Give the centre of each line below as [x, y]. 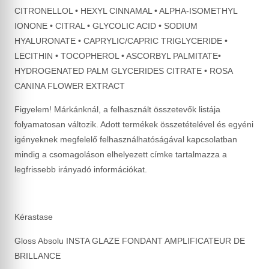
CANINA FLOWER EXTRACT [70, 86]
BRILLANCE [38, 255]
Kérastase [34, 217]
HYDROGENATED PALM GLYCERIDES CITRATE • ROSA [123, 71]
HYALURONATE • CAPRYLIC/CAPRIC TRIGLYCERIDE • [121, 41]
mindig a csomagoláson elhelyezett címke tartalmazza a [121, 155]
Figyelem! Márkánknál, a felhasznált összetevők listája [117, 110]
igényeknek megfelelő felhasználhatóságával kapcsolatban [126, 140]
